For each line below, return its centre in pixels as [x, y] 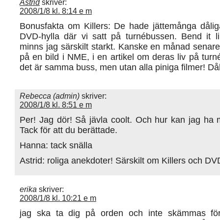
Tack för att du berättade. [69, 130]
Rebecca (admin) [50, 96]
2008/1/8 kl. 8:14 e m [56, 11]
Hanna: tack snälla [56, 145]
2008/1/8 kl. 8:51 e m [56, 105]
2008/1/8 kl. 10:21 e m [58, 198]
